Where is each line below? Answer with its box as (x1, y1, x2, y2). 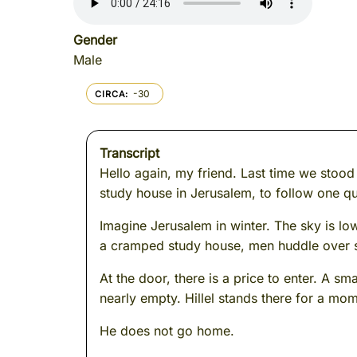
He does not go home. (100, 323, 234, 339)
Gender (73, 32, 117, 48)
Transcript (100, 145, 159, 161)
